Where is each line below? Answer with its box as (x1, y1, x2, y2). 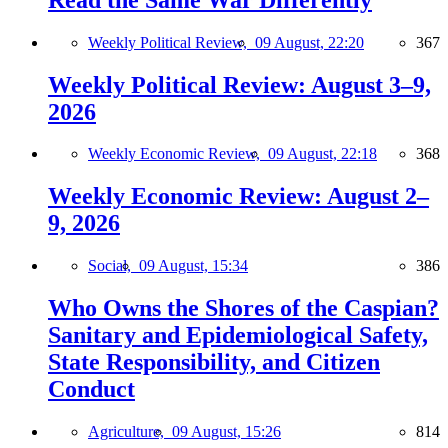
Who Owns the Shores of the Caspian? (48, 295, 439, 322)
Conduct (48, 376, 135, 403)
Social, (88, 257, 139, 275)
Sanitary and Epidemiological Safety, (48, 322, 428, 349)
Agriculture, (88, 423, 172, 441)
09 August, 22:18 (268, 145, 377, 163)
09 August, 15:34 (139, 257, 248, 275)
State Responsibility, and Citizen (48, 349, 380, 376)
